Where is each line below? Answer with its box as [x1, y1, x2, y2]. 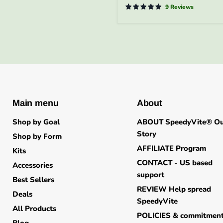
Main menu [12, 98, 59, 109]
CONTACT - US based [136, 158, 213, 168]
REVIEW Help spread [136, 184, 211, 195]
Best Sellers [12, 175, 54, 185]
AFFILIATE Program [136, 143, 206, 154]
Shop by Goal [12, 117, 60, 127]
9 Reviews [165, 3, 194, 11]
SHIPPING [125, 21, 164, 32]
